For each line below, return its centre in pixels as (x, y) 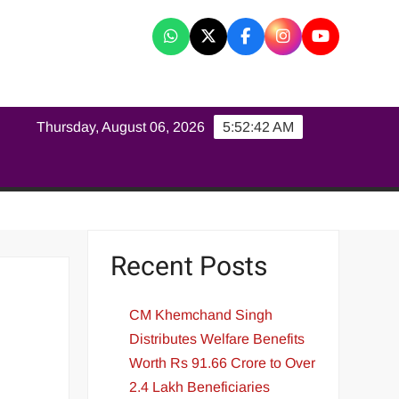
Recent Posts (189, 267)
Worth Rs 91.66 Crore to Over (223, 362)
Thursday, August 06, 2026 (121, 127)
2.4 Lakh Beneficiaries (200, 387)
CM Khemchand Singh (201, 314)
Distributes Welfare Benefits (217, 338)
